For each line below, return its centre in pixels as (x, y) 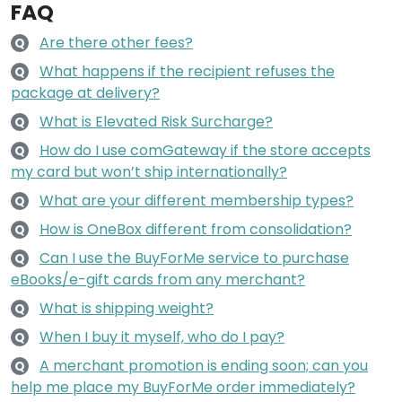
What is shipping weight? (127, 308)
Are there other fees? (116, 43)
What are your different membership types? (197, 201)
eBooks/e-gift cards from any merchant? (158, 280)
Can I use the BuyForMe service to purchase (194, 258)
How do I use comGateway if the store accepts (205, 150)
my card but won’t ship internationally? (149, 172)
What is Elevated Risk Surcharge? (156, 122)
